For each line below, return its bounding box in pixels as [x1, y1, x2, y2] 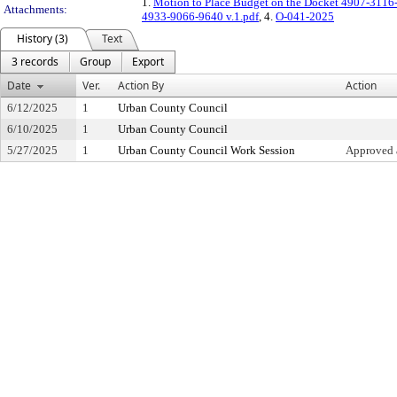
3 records [12, 54, 58, 70]
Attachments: [4, 3, 67, 17]
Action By [118, 78, 164, 94]
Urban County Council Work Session [118, 144, 295, 158]
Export [132, 54, 164, 70]
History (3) [17, 31, 68, 47]
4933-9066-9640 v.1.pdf [142, 10, 259, 24]
